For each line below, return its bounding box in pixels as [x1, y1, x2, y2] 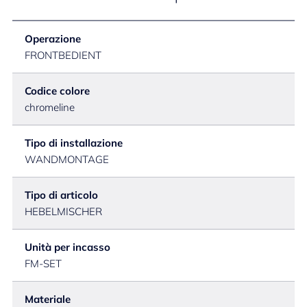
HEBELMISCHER [25, 205, 102, 218]
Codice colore [25, 84, 90, 97]
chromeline [25, 101, 75, 114]
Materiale [25, 293, 71, 306]
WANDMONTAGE [25, 153, 109, 166]
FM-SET [25, 257, 62, 270]
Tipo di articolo [25, 188, 98, 201]
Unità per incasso [25, 241, 110, 254]
